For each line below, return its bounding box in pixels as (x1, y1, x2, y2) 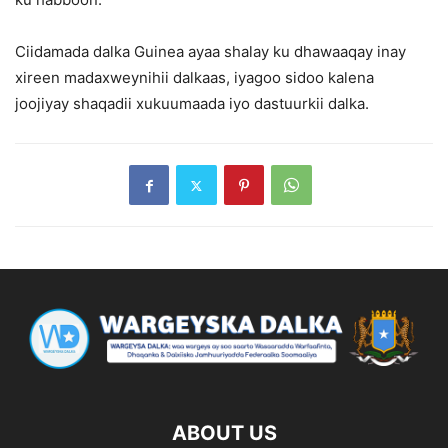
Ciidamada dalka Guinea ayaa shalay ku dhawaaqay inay (15, 42, 406, 62)
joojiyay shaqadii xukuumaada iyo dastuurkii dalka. (15, 94, 369, 114)
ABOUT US (171, 421, 277, 446)
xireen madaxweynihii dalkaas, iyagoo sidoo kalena (15, 68, 378, 88)
